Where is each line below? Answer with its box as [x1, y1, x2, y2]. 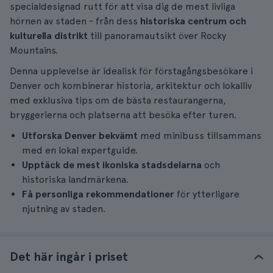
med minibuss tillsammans [138, 130, 261, 141]
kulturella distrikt [10, 30, 88, 41]
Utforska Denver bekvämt [22, 130, 138, 141]
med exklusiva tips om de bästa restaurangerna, [10, 94, 226, 106]
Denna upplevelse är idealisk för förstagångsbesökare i [10, 65, 253, 77]
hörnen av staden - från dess [10, 15, 140, 27]
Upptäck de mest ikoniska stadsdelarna [22, 159, 202, 171]
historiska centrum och [140, 15, 246, 27]
